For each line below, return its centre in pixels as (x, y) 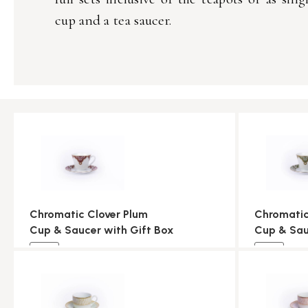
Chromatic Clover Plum (89, 214)
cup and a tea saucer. (113, 21)
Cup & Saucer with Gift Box (102, 230)
